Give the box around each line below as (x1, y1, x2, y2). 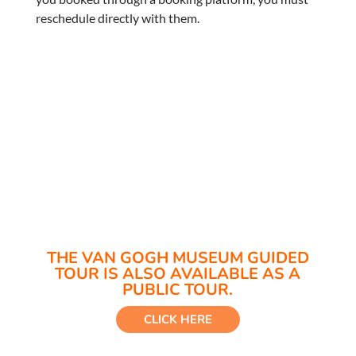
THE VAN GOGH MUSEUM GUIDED (46, 247, 309, 269)
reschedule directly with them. (36, 10, 200, 25)
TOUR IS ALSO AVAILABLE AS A (55, 263, 301, 284)
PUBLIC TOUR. (122, 279, 234, 300)
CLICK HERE (143, 311, 212, 327)
